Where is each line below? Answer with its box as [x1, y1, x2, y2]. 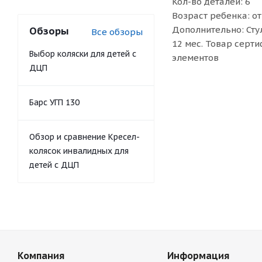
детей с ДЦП [29, 160, 79, 170]
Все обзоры [91, 26, 143, 37]
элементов [172, 52, 219, 63]
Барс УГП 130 [29, 97, 80, 108]
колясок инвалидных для [29, 146, 129, 156]
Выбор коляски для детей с [29, 49, 136, 59]
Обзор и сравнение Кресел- [29, 132, 140, 142]
